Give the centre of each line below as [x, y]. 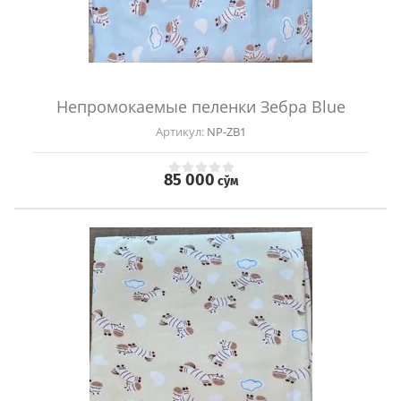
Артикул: [179, 132]
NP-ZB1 [225, 132]
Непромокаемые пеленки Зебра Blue [200, 107]
